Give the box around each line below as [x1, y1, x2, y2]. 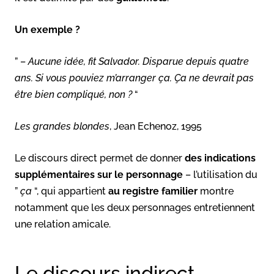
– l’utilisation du [183, 168, 257, 180]
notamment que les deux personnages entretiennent [15, 201, 255, 213]
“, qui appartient [32, 185, 108, 197]
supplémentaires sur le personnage [15, 168, 183, 180]
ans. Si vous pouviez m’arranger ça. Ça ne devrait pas [15, 72, 254, 84]
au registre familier [108, 185, 200, 197]
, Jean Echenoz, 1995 [109, 120, 202, 132]
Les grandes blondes [15, 120, 109, 132]
